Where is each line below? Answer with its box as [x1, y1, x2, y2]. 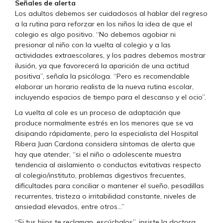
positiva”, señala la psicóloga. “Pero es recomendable [15, 72, 190, 81]
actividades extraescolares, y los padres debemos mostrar [15, 51, 206, 60]
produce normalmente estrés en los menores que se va [15, 118, 193, 128]
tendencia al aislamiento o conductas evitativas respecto [15, 160, 201, 170]
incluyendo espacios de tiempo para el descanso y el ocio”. [15, 93, 206, 102]
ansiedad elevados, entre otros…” [15, 202, 124, 212]
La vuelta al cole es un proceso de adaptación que [15, 108, 181, 117]
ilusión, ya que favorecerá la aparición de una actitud [15, 61, 189, 71]
